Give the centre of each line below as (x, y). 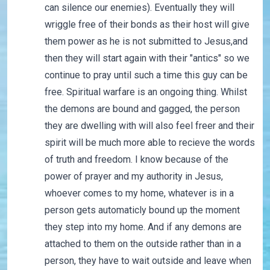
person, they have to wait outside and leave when (148, 261)
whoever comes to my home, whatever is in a (139, 193)
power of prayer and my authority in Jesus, (133, 177)
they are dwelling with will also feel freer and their (149, 126)
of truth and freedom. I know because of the (136, 160)
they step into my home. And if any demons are (143, 227)
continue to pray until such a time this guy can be (146, 75)
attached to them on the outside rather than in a (143, 244)
